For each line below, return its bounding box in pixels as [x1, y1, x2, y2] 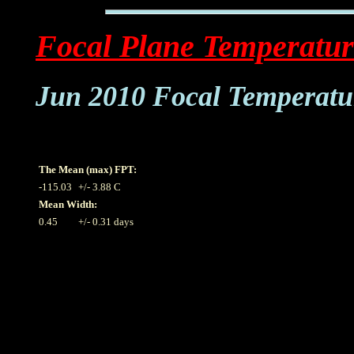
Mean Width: [39, 198, 97, 210]
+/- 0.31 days [78, 215, 134, 228]
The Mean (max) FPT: [39, 163, 137, 175]
